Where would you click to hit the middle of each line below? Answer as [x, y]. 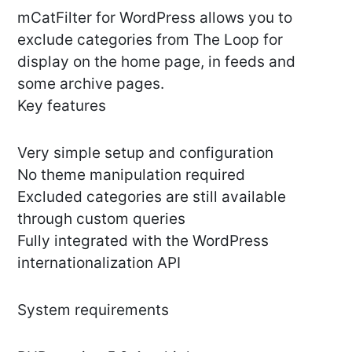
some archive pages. [91, 84]
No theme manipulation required [131, 175]
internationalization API [99, 263]
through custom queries [101, 219]
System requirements [93, 310]
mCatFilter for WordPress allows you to [155, 18]
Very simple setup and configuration [145, 153]
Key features [62, 106]
